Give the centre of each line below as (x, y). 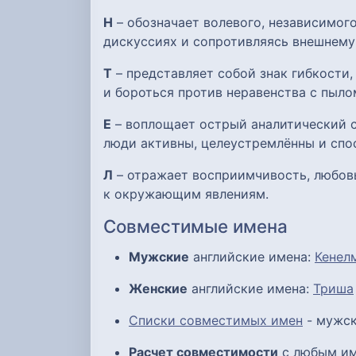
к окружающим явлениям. (186, 194)
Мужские (159, 256)
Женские (158, 288)
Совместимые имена (195, 226)
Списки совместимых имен (216, 320)
